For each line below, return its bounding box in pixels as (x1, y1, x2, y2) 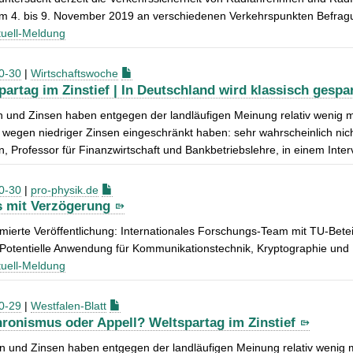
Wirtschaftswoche (31, 66, 118, 80)
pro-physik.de (31, 183, 98, 196)
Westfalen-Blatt (31, 299, 106, 313)
